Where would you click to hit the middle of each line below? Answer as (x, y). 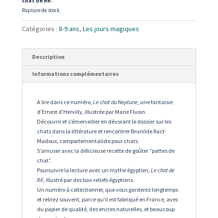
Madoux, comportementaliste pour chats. (88, 141)
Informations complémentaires (75, 74)
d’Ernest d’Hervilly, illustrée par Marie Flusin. (91, 112)
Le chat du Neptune (115, 102)
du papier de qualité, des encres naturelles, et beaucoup (106, 209)
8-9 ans (69, 29)
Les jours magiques (111, 29)
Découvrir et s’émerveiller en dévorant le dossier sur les (104, 122)
